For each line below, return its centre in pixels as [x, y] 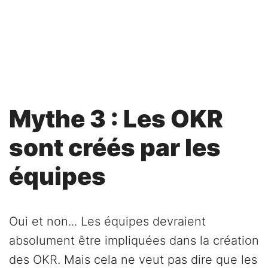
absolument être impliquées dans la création [134, 240]
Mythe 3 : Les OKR [116, 118]
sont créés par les [115, 147]
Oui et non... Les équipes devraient [107, 221]
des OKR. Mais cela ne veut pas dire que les [133, 259]
